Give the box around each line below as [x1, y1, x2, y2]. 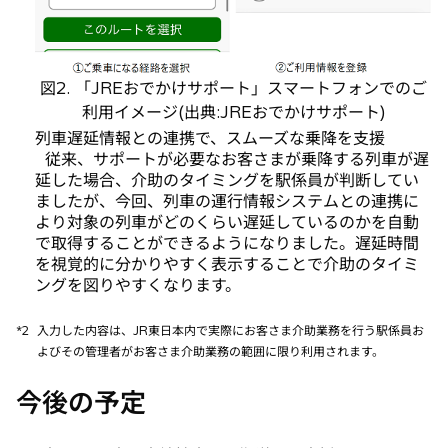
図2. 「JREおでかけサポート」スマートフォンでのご [40, 77, 427, 98]
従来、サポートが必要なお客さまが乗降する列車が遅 [35, 148, 429, 169]
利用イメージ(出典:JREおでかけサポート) [82, 101, 385, 122]
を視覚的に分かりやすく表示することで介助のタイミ [35, 253, 419, 274]
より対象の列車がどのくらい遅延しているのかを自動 [35, 211, 419, 232]
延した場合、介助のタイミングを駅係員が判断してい [35, 169, 419, 190]
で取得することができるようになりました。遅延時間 [35, 232, 419, 253]
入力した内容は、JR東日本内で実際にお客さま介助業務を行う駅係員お [37, 322, 424, 338]
